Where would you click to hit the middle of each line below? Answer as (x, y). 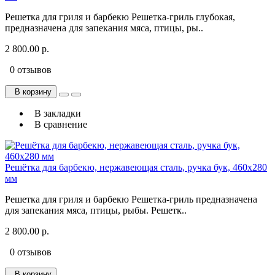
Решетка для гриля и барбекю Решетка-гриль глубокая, (120, 17)
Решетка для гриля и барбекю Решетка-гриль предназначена (131, 199)
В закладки (55, 114)
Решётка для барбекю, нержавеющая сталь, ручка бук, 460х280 (136, 168)
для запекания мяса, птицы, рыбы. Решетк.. (96, 211)
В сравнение (58, 125)
